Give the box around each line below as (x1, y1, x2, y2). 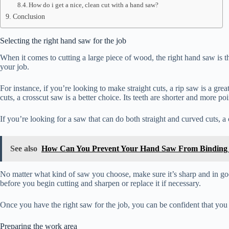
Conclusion (12, 12, 45, 20)
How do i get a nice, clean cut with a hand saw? (29, 1, 159, 9)
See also (10, 144, 37, 153)
